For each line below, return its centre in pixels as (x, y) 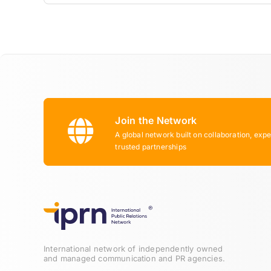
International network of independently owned (133, 249)
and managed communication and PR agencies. (135, 259)
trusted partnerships (151, 147)
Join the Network (156, 120)
